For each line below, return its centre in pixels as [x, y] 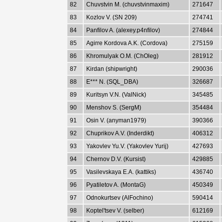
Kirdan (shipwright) [112, 69]
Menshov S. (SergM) [114, 107]
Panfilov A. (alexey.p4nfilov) [123, 30]
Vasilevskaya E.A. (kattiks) [121, 172]
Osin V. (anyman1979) [116, 120]
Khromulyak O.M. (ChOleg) [122, 56]
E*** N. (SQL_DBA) [112, 82]
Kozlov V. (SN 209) [111, 17]
